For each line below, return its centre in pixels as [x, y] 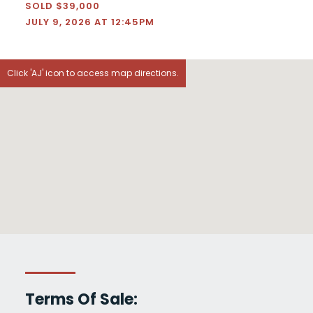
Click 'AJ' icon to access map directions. [93, 73]
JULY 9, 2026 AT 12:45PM [89, 22]
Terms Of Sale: [81, 300]
